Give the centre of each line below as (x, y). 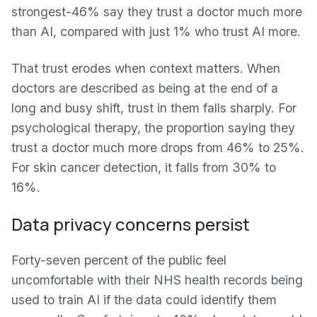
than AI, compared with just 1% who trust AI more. (156, 31)
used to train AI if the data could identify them (144, 300)
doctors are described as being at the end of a (145, 88)
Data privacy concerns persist (131, 224)
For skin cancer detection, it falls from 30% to (144, 167)
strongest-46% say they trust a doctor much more (157, 12)
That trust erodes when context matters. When (146, 68)
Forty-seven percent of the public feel (119, 260)
